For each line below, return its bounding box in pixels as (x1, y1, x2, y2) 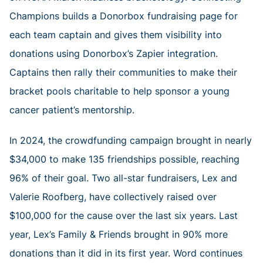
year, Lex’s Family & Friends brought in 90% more (9, 228, 228, 241)
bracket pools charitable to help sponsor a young (9, 85, 230, 97)
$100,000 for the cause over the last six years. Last (9, 210, 238, 222)
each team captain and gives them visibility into (9, 29, 222, 41)
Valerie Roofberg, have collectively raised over (9, 191, 217, 203)
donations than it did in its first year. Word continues (9, 247, 242, 259)
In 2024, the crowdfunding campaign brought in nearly (9, 134, 252, 147)
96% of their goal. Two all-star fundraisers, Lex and (9, 172, 237, 184)
